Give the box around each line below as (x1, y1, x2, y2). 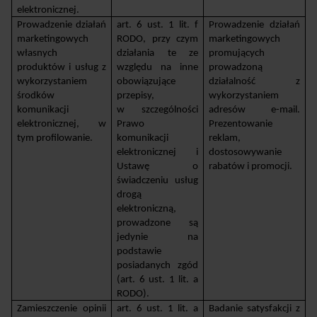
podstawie (117, 246, 162, 257)
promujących (209, 47, 265, 59)
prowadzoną (209, 62, 263, 73)
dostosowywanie (209, 146, 282, 158)
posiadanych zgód (117, 260, 198, 271)
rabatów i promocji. (209, 161, 293, 172)
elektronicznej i (117, 146, 198, 158)
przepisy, (117, 90, 155, 101)
